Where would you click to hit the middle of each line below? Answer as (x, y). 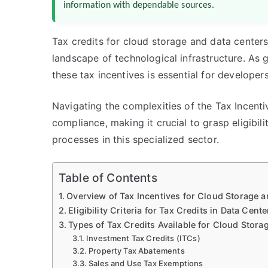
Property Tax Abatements (137, 251)
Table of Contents (108, 178)
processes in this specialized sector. (135, 139)
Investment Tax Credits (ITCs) (143, 238)
